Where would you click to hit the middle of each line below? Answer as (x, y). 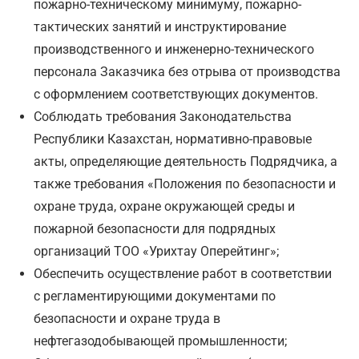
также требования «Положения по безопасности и (185, 184)
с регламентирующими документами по (155, 296)
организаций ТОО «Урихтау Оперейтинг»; (157, 252)
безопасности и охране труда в (127, 319)
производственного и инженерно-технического (174, 50)
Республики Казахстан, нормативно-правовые (173, 139)
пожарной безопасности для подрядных (155, 229)
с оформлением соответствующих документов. (176, 95)
